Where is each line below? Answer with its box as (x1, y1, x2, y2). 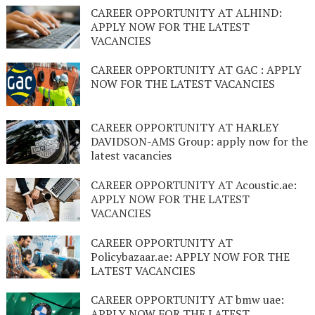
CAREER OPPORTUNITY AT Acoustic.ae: (90, 176, 297, 193)
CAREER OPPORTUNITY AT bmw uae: (90, 292, 284, 308)
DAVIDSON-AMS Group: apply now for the (90, 134, 309, 150)
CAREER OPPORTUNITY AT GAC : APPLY (90, 62, 302, 78)
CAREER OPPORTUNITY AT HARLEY (90, 120, 279, 136)
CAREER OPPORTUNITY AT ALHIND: (90, 4, 282, 20)
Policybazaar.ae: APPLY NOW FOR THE (90, 248, 290, 264)
